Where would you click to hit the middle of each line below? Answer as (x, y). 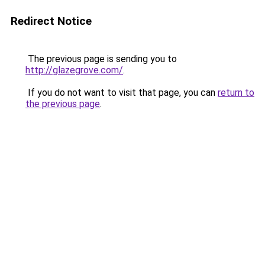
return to (236, 93)
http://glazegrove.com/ (74, 70)
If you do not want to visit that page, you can (122, 93)
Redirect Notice (51, 21)
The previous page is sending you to (101, 59)
